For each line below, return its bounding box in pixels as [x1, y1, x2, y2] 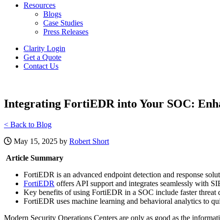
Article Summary [4, 153, 63, 162]
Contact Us [24, 62, 58, 70]
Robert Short [69, 137, 109, 145]
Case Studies [43, 19, 83, 27]
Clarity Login [24, 44, 65, 53]
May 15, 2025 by [12, 137, 69, 145]
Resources [24, 1, 55, 9]
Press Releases [43, 27, 88, 36]
